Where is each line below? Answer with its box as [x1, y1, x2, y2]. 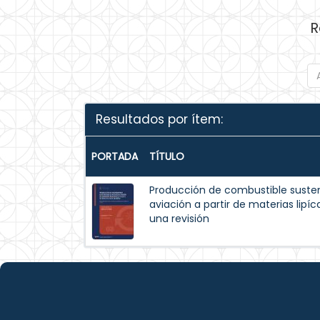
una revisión [149, 211, 209, 226]
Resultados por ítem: [96, 111, 223, 128]
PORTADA [91, 149, 138, 164]
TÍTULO [149, 149, 184, 164]
